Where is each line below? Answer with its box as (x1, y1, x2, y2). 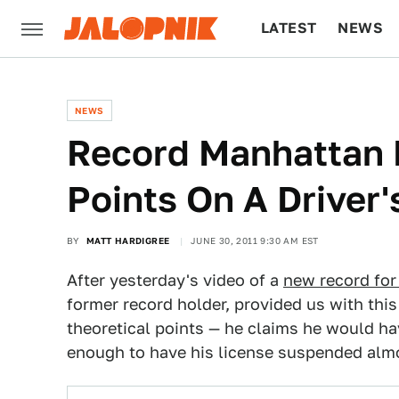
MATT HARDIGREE (85, 235, 170, 246)
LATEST (261, 20, 317, 37)
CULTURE (261, 77, 330, 94)
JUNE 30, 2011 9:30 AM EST (190, 235, 319, 246)
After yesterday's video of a (67, 271, 283, 289)
